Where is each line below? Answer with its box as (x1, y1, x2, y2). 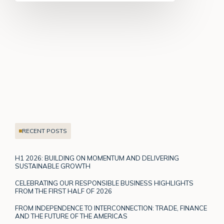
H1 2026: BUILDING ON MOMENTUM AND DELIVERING (15, 153, 179, 162)
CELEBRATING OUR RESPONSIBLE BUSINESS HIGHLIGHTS (15, 178, 193, 187)
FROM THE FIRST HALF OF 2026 (15, 186, 112, 195)
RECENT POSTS (22, 126, 67, 134)
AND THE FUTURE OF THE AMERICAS (15, 211, 127, 220)
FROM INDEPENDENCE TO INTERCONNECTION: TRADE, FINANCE (15, 203, 207, 212)
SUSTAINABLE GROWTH (15, 161, 90, 170)
